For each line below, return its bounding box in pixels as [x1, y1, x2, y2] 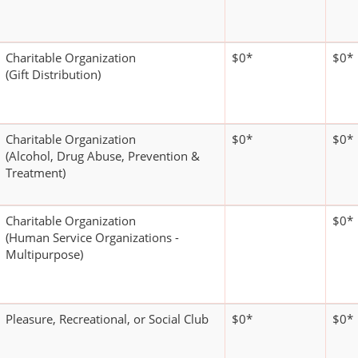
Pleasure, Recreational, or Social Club [6, 311, 209, 328]
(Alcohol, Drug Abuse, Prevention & [6, 148, 200, 165]
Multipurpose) [6, 246, 83, 263]
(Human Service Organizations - [6, 229, 179, 246]
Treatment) [6, 165, 66, 181]
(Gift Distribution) [6, 66, 101, 83]
